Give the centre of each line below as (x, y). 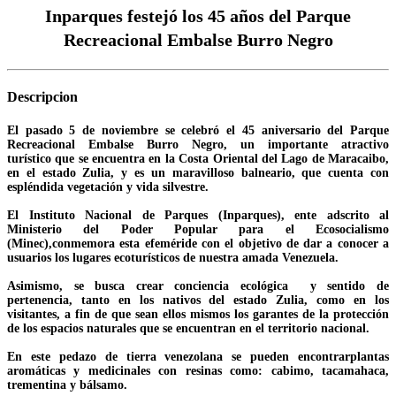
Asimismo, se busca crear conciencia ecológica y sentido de (198, 286)
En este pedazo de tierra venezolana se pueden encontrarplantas (198, 357)
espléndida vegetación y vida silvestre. (108, 187)
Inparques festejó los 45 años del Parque (198, 15)
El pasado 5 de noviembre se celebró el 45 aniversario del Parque (198, 131)
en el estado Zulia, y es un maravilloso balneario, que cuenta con (198, 173)
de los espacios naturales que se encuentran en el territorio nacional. (188, 329)
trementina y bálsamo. (67, 385)
